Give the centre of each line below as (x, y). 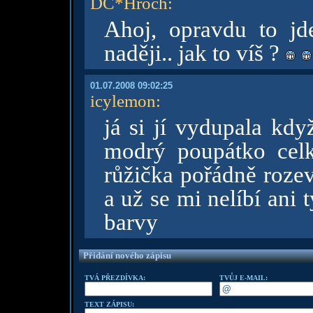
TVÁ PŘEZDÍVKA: (115, 278)
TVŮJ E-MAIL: (243, 278)
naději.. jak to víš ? (194, 53)
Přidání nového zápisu (127, 255)
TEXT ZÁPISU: (109, 304)
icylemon (123, 101)
